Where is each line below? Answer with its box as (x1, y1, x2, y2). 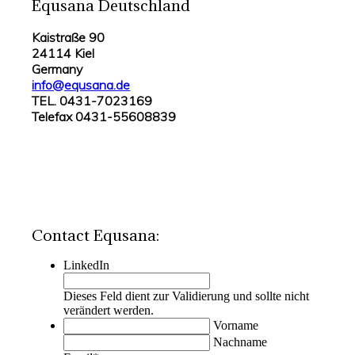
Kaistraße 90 (32, 29, 105, 45)
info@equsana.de (32, 76, 131, 93)
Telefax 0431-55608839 (32, 108, 177, 124)
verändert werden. (63, 303, 155, 318)
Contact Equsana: (32, 224, 160, 245)
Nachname (213, 335, 268, 349)
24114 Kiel (32, 44, 95, 61)
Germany (32, 60, 83, 77)
